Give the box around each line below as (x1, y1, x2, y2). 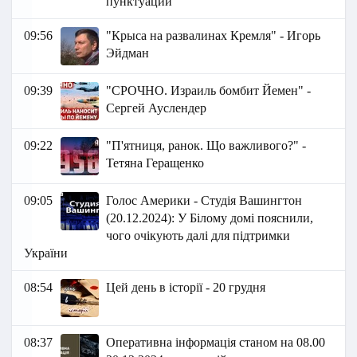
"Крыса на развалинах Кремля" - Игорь (106, 29, 321, 43)
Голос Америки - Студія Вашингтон (106, 194, 303, 208)
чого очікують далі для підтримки (106, 229, 291, 243)
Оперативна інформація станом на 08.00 (106, 335, 326, 350)
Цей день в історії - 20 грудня (106, 280, 266, 295)
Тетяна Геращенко (106, 156, 205, 171)
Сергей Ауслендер (106, 101, 207, 116)
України (24, 246, 68, 261)
